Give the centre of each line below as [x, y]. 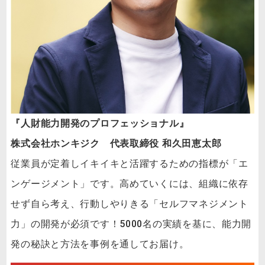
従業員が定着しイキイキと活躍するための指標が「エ [130, 163]
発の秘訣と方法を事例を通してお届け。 [100, 244]
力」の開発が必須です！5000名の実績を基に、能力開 [131, 224]
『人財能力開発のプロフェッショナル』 [100, 123]
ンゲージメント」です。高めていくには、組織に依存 [130, 183]
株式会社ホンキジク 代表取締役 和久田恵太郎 [116, 143]
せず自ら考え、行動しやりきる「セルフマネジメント [130, 203]
